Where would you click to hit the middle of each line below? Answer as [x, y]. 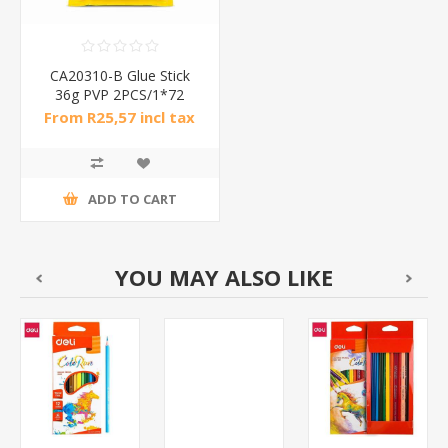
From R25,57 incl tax [120, 116]
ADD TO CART [132, 199]
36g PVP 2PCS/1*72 [120, 94]
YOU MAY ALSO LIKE [224, 276]
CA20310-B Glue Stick [119, 75]
